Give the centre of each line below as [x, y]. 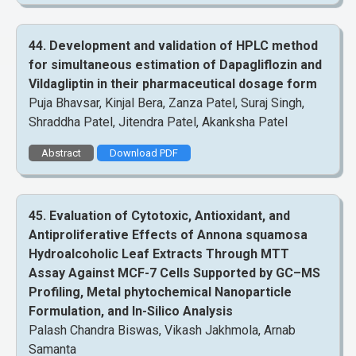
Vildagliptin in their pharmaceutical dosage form [173, 83]
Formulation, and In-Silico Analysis [131, 311]
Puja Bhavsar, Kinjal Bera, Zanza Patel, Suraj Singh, [166, 103]
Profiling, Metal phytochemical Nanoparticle [160, 292]
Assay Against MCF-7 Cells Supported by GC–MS [174, 273]
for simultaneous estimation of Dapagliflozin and [175, 64]
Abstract [61, 153]
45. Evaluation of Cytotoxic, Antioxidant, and [159, 216]
